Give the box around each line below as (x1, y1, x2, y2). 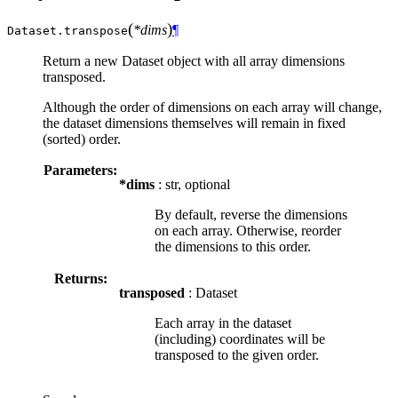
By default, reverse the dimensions (155, 206, 347, 222)
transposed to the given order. (155, 346, 319, 362)
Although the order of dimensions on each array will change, (43, 99, 382, 115)
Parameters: (44, 162, 117, 178)
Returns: (53, 270, 107, 286)
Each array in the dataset (155, 314, 291, 330)
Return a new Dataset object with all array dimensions (43, 52, 345, 68)
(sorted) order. (43, 131, 121, 147)
